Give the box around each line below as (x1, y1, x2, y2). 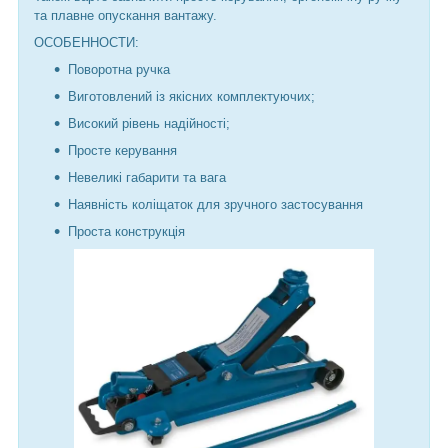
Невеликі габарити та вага (68, 169, 226, 185)
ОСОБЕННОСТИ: (34, 34, 139, 50)
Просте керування (68, 142, 177, 158)
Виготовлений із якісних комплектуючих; (68, 88, 315, 104)
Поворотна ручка (68, 61, 170, 77)
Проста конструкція (68, 223, 185, 239)
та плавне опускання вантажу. (34, 7, 217, 23)
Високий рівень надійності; (68, 115, 230, 131)
